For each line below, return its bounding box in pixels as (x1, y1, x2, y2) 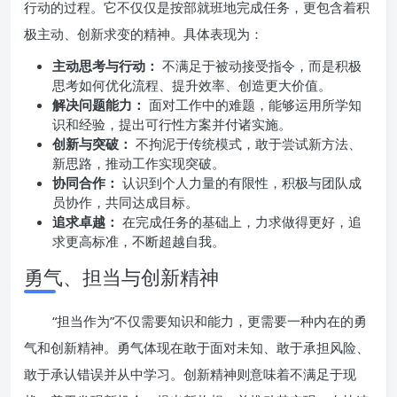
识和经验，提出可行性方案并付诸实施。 (52, 115, 292, 133)
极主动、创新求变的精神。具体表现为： (24, 25, 263, 43)
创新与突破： (52, 135, 132, 152)
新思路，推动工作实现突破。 (52, 154, 225, 172)
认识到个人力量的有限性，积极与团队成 (119, 174, 362, 191)
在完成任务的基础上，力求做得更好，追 (119, 213, 362, 230)
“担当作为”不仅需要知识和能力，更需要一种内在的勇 (52, 312, 367, 330)
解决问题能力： (52, 96, 145, 113)
